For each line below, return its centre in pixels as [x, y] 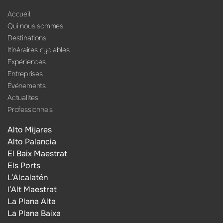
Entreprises [25, 74]
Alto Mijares [30, 129]
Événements [27, 86]
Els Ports [24, 165]
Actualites [23, 98]
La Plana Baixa [34, 213]
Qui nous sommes [35, 26]
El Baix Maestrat [37, 153]
